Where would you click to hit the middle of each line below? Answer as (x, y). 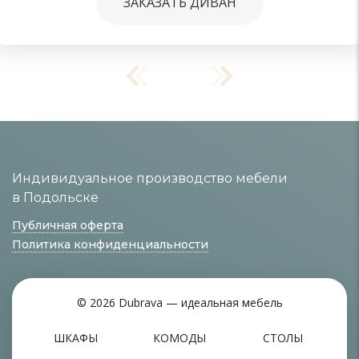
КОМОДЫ (179, 337)
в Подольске (55, 197)
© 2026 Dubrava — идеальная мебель (179, 302)
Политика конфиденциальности (110, 244)
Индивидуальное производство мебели (150, 178)
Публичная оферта (68, 225)
